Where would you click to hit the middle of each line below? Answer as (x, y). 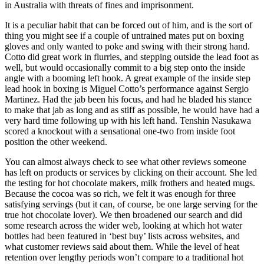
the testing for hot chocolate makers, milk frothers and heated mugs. (130, 183)
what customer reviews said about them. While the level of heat (122, 246)
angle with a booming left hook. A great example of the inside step (128, 78)
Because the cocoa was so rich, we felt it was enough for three (120, 193)
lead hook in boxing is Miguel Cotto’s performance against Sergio (127, 88)
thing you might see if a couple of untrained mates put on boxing (124, 35)
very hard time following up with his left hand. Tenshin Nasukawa (128, 120)
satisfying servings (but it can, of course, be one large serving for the (131, 204)
